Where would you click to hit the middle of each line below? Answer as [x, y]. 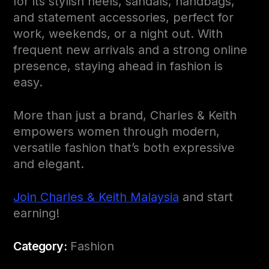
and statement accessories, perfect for [124, 17]
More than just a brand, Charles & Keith [125, 115]
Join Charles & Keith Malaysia [96, 197]
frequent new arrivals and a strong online [131, 50]
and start [206, 197]
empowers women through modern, [117, 131]
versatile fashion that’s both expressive [124, 147]
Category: [40, 246]
